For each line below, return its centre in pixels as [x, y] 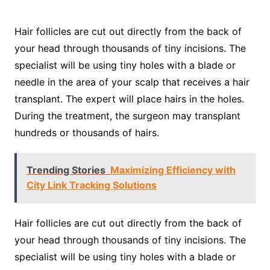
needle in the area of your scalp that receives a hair [132, 82]
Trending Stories [66, 170]
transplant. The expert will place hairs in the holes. [129, 99]
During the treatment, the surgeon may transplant [127, 115]
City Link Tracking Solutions [91, 185]
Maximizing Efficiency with [173, 170]
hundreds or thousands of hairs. [86, 132]
